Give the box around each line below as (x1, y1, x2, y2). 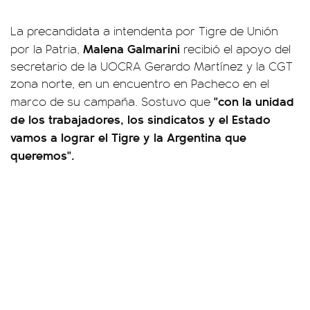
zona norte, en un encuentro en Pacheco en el (10, 75, 269, 91)
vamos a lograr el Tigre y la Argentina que (10, 128, 246, 145)
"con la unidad (214, 92, 294, 109)
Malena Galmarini (80, 39, 183, 57)
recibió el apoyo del (183, 40, 291, 57)
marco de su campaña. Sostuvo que (10, 93, 214, 109)
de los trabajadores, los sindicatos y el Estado (10, 110, 271, 127)
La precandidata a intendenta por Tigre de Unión (10, 22, 278, 39)
